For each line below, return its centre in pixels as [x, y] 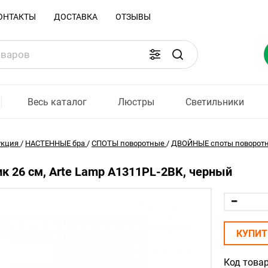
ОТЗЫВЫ [133, 17]
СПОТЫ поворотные [128, 143]
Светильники [215, 102]
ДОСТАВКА [76, 17]
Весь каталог [57, 102]
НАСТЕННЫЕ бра [55, 143]
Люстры [136, 102]
